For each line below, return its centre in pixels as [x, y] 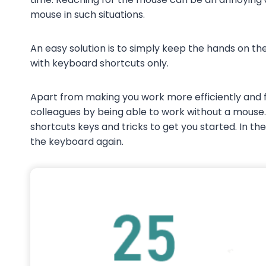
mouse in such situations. [88, 14]
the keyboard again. [77, 141]
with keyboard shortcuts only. [99, 63]
